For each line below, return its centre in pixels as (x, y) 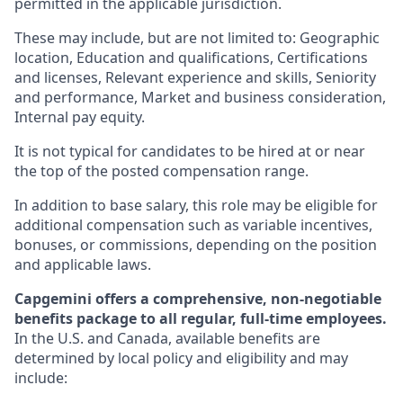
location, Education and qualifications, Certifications (191, 58)
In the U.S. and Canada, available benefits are (167, 339)
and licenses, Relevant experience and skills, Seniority (195, 78)
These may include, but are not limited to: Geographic (197, 38)
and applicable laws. (83, 265)
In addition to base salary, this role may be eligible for (196, 206)
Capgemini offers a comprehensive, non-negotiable (198, 299)
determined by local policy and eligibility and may (181, 358)
